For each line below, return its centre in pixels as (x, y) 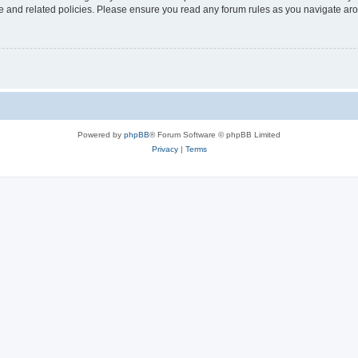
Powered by (101, 135)
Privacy (165, 149)
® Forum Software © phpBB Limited (215, 135)
